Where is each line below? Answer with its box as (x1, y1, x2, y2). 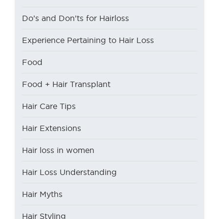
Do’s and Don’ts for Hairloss (22, 14, 129, 23)
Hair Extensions (22, 124, 81, 133)
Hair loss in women (22, 146, 94, 155)
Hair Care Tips (22, 102, 76, 111)
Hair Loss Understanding (22, 168, 117, 177)
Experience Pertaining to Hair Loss (22, 36, 154, 45)
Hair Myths (22, 190, 63, 199)
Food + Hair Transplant (22, 80, 110, 89)
